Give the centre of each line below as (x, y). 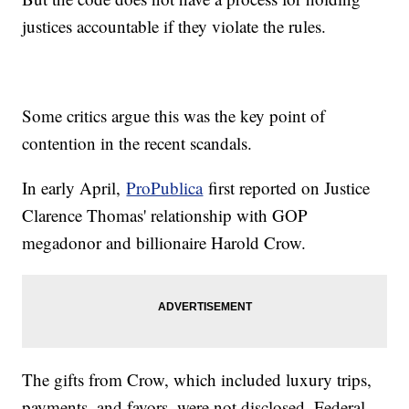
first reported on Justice (287, 188)
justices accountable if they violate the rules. (174, 26)
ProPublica (165, 188)
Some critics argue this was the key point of (174, 116)
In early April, (74, 188)
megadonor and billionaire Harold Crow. (164, 243)
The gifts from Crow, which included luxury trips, (197, 380)
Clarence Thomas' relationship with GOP (165, 215)
